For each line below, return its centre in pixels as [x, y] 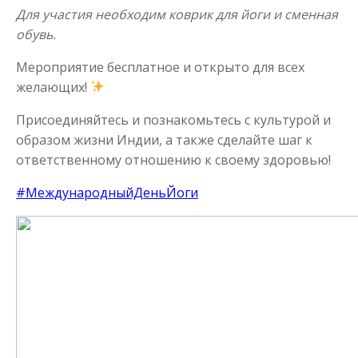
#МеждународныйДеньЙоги [107, 192]
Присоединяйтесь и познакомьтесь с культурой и [173, 119]
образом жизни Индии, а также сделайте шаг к [164, 139]
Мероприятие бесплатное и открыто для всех [160, 67]
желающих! [53, 87]
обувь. [36, 34]
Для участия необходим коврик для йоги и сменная [177, 14]
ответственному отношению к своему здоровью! [173, 159]
